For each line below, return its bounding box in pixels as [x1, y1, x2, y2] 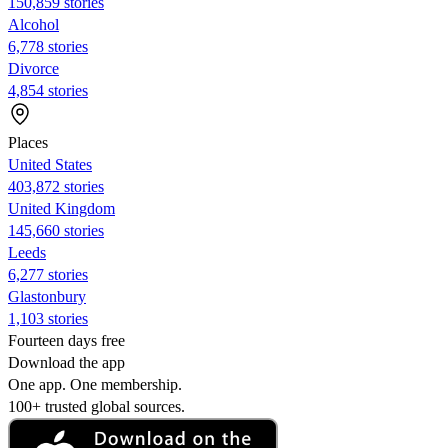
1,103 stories [8, 309, 88, 327]
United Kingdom [8, 199, 115, 217]
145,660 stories [8, 221, 104, 239]
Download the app [8, 353, 125, 371]
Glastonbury [8, 287, 86, 305]
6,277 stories [8, 265, 88, 283]
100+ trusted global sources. [8, 397, 185, 415]
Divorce [8, 59, 59, 77]
